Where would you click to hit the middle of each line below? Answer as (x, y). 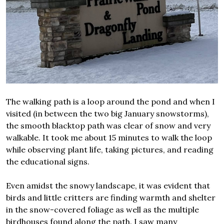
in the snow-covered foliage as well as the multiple (102, 210)
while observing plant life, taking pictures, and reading (110, 150)
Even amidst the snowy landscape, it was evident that (108, 186)
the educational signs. (48, 162)
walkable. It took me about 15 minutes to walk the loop (109, 138)
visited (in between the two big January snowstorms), (107, 114)
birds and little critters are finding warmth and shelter (111, 198)
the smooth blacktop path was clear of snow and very (108, 126)
